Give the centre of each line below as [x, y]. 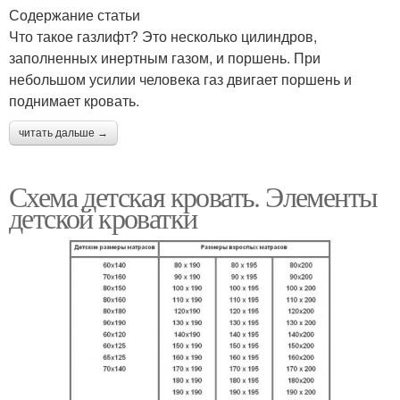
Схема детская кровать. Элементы [193, 196]
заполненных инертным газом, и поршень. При [165, 57]
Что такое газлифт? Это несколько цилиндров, [163, 36]
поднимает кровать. [74, 100]
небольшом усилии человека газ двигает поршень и [180, 79]
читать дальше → [63, 133]
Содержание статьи [75, 14]
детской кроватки [103, 217]
